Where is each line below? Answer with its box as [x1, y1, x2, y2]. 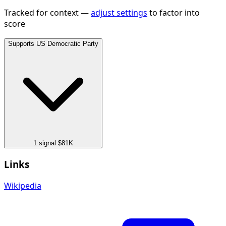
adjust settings [91, 7, 147, 19]
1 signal [33, 139, 56, 147]
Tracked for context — [4, 7, 91, 19]
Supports [8, 40, 34, 48]
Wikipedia [4, 180, 41, 191]
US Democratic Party [36, 40, 98, 48]
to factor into [147, 7, 200, 19]
